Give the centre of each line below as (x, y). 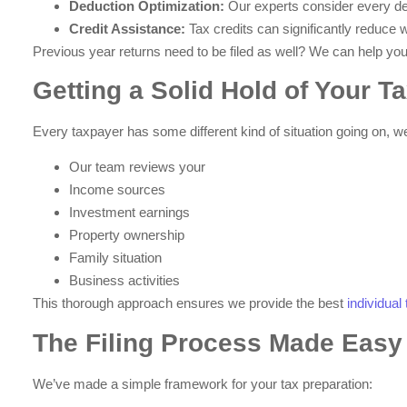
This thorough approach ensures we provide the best (190, 303)
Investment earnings (130, 213)
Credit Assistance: (128, 28)
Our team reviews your (138, 167)
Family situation (116, 258)
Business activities (125, 281)
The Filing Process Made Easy (218, 342)
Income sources (118, 190)
